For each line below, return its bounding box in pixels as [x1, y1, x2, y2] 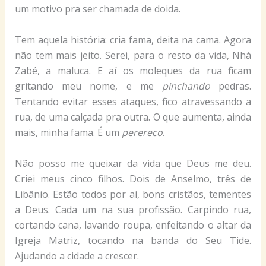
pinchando [162, 80, 211, 93]
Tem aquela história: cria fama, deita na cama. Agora [14, 33, 252, 47]
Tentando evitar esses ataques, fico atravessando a [14, 95, 252, 109]
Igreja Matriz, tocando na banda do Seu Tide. [14, 233, 252, 247]
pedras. [210, 80, 252, 93]
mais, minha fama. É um [14, 126, 122, 140]
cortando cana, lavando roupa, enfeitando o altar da [14, 218, 252, 232]
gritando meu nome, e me [14, 80, 163, 93]
